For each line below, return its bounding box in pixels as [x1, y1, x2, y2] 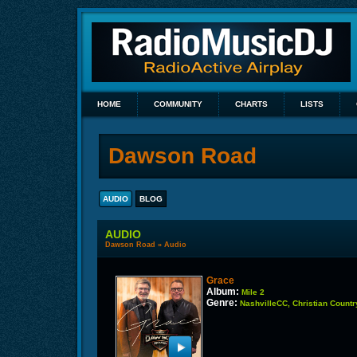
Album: [206, 286, 240, 297]
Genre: [206, 297, 238, 308]
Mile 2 [241, 288, 265, 296]
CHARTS [235, 100, 268, 108]
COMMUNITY [154, 100, 202, 108]
